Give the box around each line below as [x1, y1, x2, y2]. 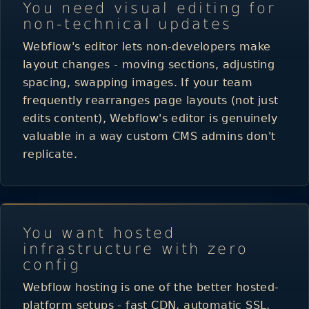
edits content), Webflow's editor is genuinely [23, 111, 277, 125]
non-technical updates [23, 15, 232, 32]
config [23, 256, 81, 273]
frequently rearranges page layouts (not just [23, 93, 279, 107]
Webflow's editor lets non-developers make [23, 39, 271, 53]
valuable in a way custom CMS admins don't [23, 129, 276, 143]
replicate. [23, 147, 78, 161]
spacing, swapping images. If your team [23, 75, 253, 89]
